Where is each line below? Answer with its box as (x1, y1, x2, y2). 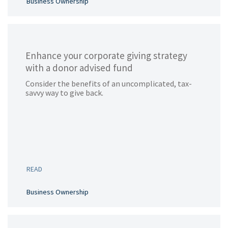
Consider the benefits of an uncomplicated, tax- (25, 78, 192, 89)
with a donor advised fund (25, 62, 133, 74)
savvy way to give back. (25, 88, 103, 98)
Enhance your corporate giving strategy (25, 49, 187, 62)
